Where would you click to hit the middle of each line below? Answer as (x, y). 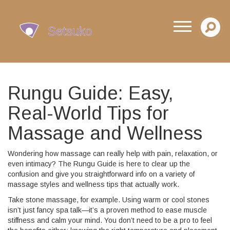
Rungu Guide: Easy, (91, 93)
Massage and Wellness (105, 133)
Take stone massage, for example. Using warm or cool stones (109, 200)
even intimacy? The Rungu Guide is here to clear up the (99, 164)
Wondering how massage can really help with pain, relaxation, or (113, 154)
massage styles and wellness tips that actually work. (93, 184)
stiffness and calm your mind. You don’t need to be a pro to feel (110, 220)
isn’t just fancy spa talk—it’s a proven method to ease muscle (107, 210)
